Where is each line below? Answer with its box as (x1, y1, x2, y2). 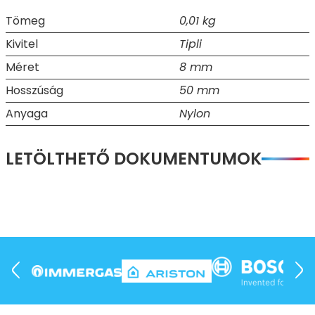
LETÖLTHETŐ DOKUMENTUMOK (6, 147, 262, 171)
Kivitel (6, 36, 38, 53)
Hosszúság (6, 82, 63, 99)
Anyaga (6, 105, 48, 122)
